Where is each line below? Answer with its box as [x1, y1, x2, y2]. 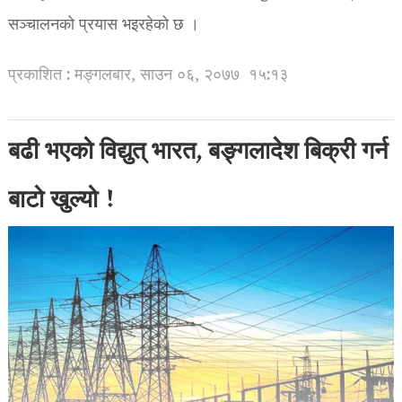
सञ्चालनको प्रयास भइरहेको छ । [7, 12, 199, 39]
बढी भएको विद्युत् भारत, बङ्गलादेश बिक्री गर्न [7, 132, 388, 174]
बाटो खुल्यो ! [7, 180, 117, 223]
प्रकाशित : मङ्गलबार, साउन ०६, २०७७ [7, 62, 240, 89]
